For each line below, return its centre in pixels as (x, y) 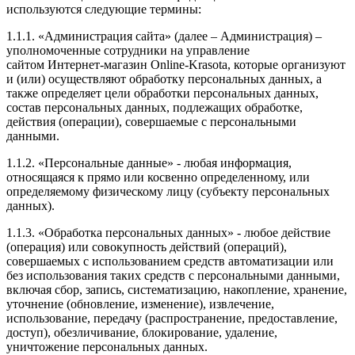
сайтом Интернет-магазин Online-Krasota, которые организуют (176, 64)
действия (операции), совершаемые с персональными (151, 121)
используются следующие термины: (104, 9)
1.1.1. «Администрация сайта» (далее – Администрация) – (164, 36)
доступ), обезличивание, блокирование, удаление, (142, 332)
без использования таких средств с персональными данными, (173, 275)
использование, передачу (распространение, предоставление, (172, 318)
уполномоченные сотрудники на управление (128, 50)
